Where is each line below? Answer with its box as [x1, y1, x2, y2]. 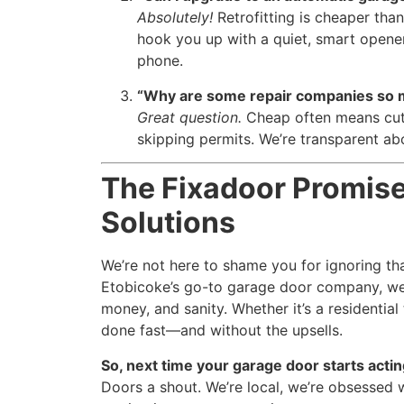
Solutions [101, 205, 235, 241]
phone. [137, 51, 183, 70]
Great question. [137, 107, 242, 126]
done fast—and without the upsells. [101, 321, 343, 340]
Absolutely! [137, 8, 213, 27]
